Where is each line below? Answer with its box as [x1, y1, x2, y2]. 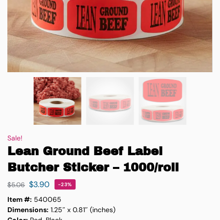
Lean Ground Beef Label [7, 145, 163, 158]
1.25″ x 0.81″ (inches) [49, 205, 115, 214]
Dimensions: [7, 205, 49, 214]
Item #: [7, 194, 32, 204]
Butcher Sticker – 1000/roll [7, 161, 179, 174]
